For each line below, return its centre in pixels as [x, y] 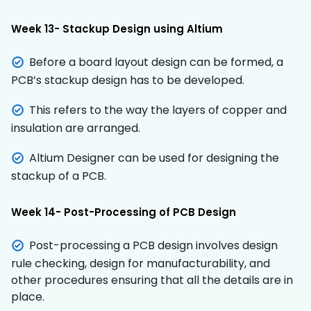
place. [28, 296]
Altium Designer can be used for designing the [154, 158]
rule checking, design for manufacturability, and [141, 263]
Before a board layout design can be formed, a [156, 62]
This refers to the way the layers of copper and [158, 110]
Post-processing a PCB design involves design [153, 245]
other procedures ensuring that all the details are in [152, 280]
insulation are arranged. [76, 128]
